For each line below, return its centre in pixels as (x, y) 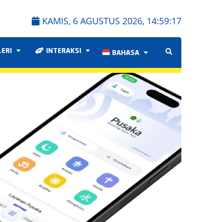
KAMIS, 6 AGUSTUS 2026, (94, 21)
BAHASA (126, 53)
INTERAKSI (65, 51)
